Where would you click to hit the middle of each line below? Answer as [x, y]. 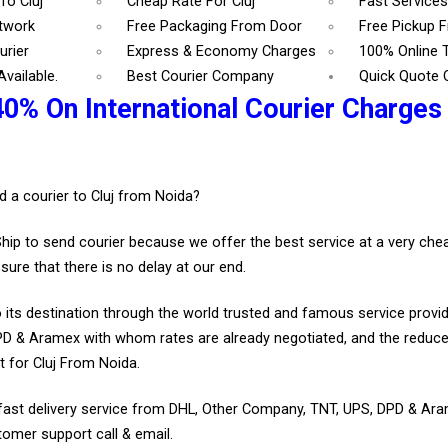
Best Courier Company [201, 77]
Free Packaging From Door [215, 27]
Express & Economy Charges [222, 52]
